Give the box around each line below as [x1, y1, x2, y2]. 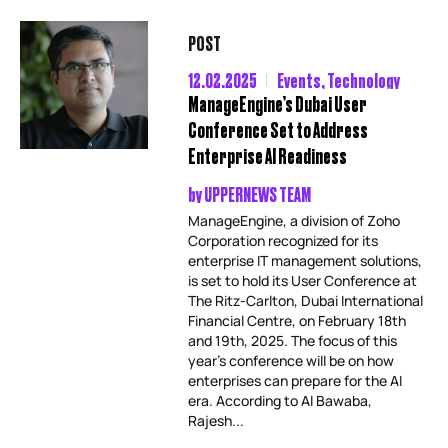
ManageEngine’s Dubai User [188, 90, 368, 118]
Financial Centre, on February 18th [188, 311, 407, 331]
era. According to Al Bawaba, [188, 391, 373, 411]
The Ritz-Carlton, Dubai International [188, 291, 424, 311]
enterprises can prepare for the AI [188, 371, 403, 391]
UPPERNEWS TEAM [204, 181, 312, 207]
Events [277, 67, 322, 93]
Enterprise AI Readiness [188, 142, 348, 170]
